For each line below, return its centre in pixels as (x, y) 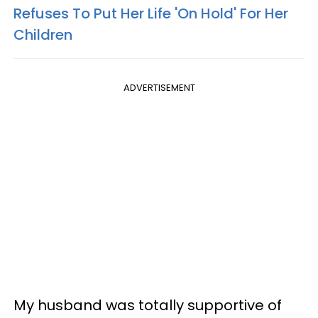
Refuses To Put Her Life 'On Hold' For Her (151, 13)
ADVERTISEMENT (159, 87)
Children (43, 34)
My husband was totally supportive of (148, 305)
